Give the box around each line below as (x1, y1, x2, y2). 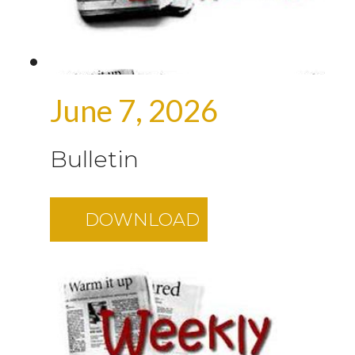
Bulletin (50, 144, 139, 173)
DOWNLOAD (85, 208, 200, 231)
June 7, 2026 (50, 91, 218, 128)
